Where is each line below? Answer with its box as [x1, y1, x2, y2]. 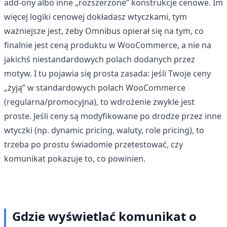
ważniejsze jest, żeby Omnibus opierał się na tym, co [4, 25, 204, 36]
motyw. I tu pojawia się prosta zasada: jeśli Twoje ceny [4, 67, 211, 79]
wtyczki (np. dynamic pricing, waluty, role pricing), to [4, 124, 204, 136]
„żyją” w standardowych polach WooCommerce [4, 82, 185, 93]
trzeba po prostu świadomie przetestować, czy [4, 138, 183, 150]
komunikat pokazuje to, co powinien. [4, 153, 145, 164]
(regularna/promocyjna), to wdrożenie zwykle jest [4, 96, 195, 107]
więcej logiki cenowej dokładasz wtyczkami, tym [4, 11, 187, 22]
